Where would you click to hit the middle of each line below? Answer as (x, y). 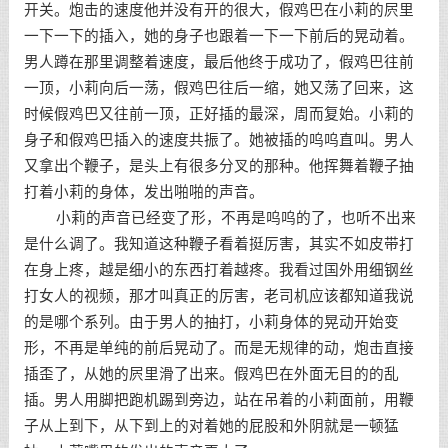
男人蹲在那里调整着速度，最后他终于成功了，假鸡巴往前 (218, 62)
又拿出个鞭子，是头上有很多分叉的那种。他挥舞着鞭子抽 (218, 166)
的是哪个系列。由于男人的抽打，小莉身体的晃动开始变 (211, 322)
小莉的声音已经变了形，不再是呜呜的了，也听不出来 (219, 218)
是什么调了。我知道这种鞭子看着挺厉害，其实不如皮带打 (218, 244)
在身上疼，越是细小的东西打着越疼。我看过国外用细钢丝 (218, 270)
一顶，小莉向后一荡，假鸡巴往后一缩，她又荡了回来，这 (218, 88)
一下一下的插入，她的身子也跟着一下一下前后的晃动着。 (218, 36)
